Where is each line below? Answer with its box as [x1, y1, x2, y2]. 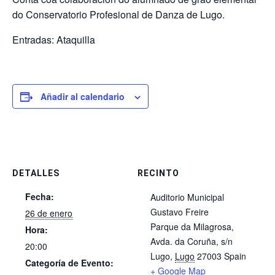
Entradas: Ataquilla [12, 32, 95, 47]
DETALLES [12, 168, 60, 178]
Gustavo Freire [150, 205, 209, 218]
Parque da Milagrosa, [150, 220, 234, 233]
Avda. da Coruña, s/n [150, 234, 233, 247]
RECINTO [137, 168, 179, 178]
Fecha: [25, 190, 54, 203]
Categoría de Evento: [25, 256, 114, 269]
